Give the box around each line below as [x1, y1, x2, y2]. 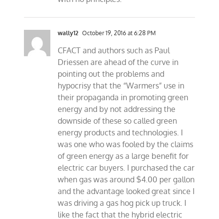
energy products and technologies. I [58, 128, 183, 138]
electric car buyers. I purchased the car [58, 163, 195, 173]
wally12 [58, 29, 79, 37]
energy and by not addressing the [58, 104, 176, 114]
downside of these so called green [58, 116, 177, 126]
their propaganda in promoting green [58, 92, 189, 103]
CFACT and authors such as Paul [58, 45, 170, 56]
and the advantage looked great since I [58, 186, 195, 197]
